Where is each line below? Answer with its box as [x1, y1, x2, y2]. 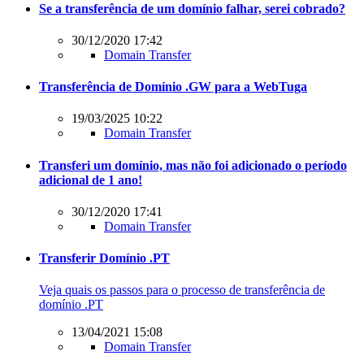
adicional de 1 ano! [39, 172, 142, 187]
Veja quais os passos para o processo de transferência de [39, 283, 325, 297]
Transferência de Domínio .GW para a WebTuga [39, 80, 307, 94]
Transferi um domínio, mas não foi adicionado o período [39, 158, 347, 172]
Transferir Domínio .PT [39, 251, 170, 266]
